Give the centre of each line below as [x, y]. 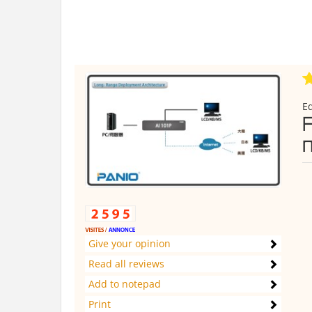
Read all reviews [126, 263]
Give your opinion [130, 243]
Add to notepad [125, 283]
